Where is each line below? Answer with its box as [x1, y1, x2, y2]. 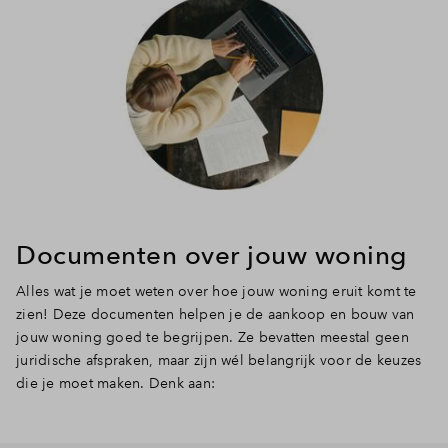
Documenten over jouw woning [16, 238, 407, 270]
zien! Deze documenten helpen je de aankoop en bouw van [16, 304, 415, 323]
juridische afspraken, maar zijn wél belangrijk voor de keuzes [16, 350, 422, 369]
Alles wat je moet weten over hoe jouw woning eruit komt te [16, 281, 417, 300]
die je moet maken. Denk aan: [16, 373, 215, 392]
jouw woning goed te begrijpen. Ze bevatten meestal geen [16, 327, 409, 346]
